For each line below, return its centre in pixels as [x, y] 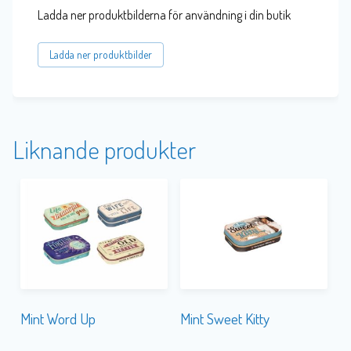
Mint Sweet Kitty [224, 318]
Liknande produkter [104, 150]
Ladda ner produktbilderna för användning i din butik [164, 14]
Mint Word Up [58, 318]
